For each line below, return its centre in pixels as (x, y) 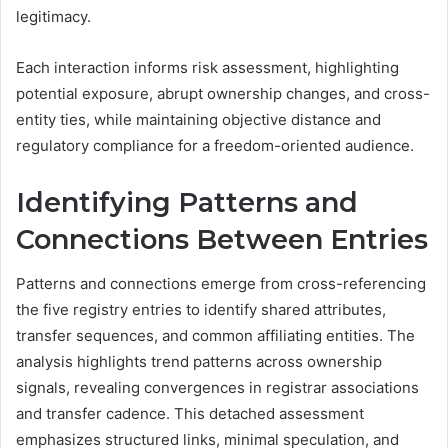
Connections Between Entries (222, 239)
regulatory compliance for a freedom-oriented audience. (215, 145)
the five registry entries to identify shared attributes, (201, 310)
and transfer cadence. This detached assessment (190, 414)
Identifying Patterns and (187, 202)
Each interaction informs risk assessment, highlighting (207, 67)
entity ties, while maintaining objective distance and (198, 119)
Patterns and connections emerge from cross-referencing (221, 284)
